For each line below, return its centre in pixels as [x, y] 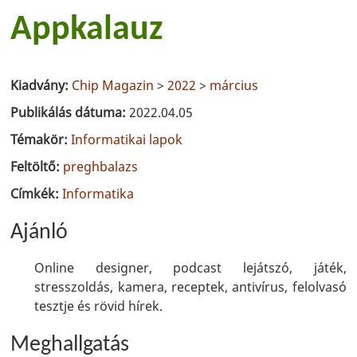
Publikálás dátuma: [70, 112]
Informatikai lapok [127, 139]
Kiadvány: [41, 85]
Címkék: [37, 194]
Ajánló [39, 233]
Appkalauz [87, 30]
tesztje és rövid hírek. [99, 306]
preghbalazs [101, 167]
